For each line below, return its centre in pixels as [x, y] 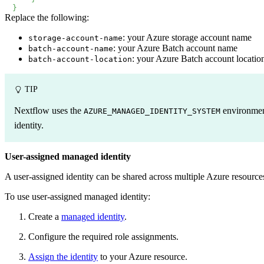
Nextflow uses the [49, 110]
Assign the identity [63, 256]
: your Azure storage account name [187, 37]
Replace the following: [47, 17]
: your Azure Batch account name [175, 48]
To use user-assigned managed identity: [77, 196]
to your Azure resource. [143, 256]
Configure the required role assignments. [103, 236]
